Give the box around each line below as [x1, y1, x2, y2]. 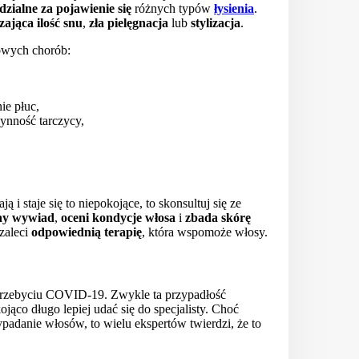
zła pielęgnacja [89, 16, 168, 30]
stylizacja [191, 16, 240, 30]
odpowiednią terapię [31, 225, 142, 240]
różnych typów [131, 2, 214, 16]
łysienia [214, 2, 254, 16]
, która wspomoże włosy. [142, 225, 268, 240]
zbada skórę [185, 211, 251, 225]
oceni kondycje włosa [61, 211, 175, 225]
